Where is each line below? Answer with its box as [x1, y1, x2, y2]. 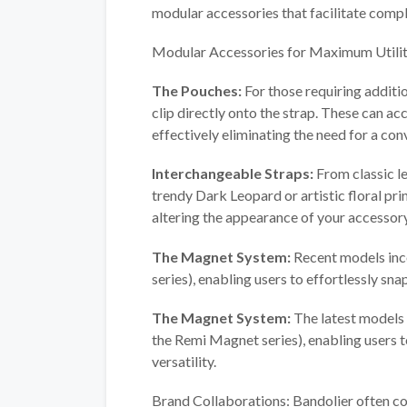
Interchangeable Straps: [152, 164, 313, 183]
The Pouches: [152, 82, 242, 100]
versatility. [152, 352, 216, 370]
